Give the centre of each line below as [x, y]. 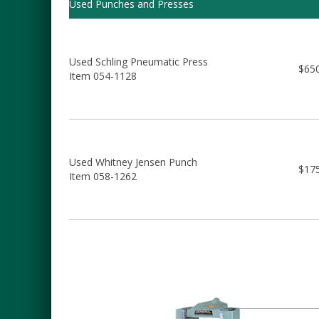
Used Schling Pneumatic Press [138, 62]
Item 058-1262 [103, 176]
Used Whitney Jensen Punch [133, 162]
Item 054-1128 [103, 76]
